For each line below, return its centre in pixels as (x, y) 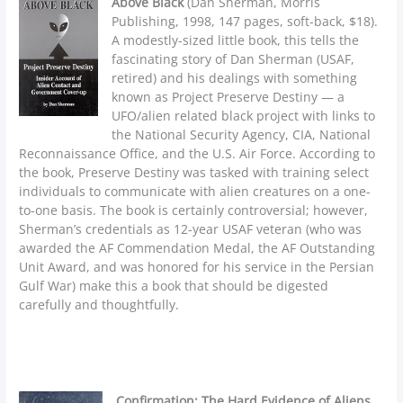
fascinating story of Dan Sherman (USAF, (233, 58)
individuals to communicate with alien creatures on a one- (195, 191)
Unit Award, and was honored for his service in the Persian (197, 266)
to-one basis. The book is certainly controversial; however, (194, 210)
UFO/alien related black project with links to (244, 115)
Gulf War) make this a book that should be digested (174, 285)
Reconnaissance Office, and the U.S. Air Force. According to (197, 153)
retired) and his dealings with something (235, 77)
